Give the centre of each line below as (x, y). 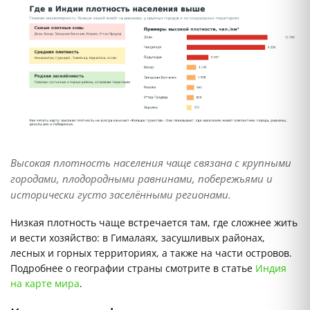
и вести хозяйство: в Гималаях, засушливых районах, (138, 238)
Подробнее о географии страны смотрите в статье (133, 268)
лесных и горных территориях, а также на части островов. (151, 253)
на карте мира (45, 284)
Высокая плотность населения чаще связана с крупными (151, 163)
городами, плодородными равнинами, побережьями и (142, 179)
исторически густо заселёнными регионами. (121, 195)
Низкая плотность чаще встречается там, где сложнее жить (154, 223)
